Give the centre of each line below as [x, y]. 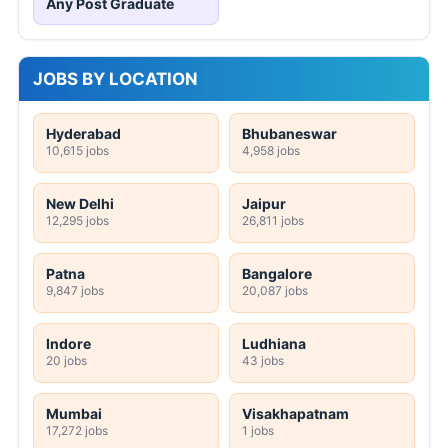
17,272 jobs [77, 430]
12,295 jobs [77, 220]
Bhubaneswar [289, 133]
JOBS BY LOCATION [115, 78]
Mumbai [74, 413]
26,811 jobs [273, 220]
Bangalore [277, 273]
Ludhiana [274, 343]
